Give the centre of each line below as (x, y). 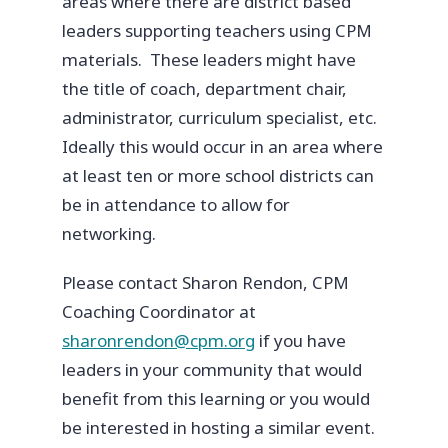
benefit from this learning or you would (216, 398)
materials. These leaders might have (209, 59)
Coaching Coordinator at (159, 311)
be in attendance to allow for (176, 204)
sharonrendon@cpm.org (158, 340)
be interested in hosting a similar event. (218, 427)
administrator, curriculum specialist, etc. (219, 117)
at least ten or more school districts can (218, 175)
